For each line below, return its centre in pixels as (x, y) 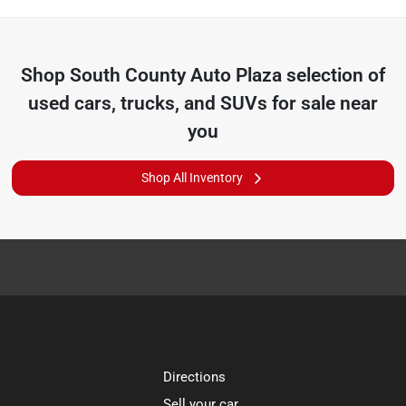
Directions (195, 377)
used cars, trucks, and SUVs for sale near (203, 103)
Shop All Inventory (192, 178)
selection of (333, 75)
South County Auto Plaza (175, 75)
